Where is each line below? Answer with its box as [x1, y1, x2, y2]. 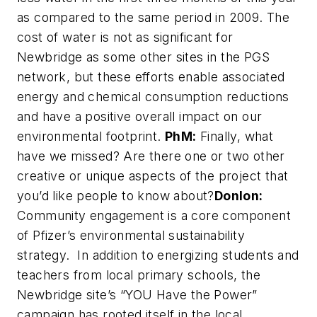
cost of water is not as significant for [17, 30, 234, 45]
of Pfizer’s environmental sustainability [17, 228, 245, 243]
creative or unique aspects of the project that [17, 168, 289, 183]
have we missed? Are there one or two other [17, 149, 285, 163]
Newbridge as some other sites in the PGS [17, 50, 270, 64]
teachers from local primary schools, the [17, 267, 260, 282]
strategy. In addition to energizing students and [17, 248, 299, 263]
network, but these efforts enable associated [17, 69, 285, 84]
